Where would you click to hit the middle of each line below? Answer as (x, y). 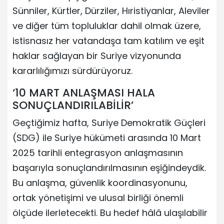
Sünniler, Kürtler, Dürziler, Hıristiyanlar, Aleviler (111, 10)
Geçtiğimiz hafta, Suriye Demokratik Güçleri (109, 122)
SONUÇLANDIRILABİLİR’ (73, 105)
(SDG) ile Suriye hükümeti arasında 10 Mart (107, 137)
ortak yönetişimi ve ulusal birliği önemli (98, 197)
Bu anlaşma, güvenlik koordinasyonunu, (100, 182)
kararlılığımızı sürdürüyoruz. (72, 70)
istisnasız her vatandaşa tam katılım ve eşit (108, 40)
